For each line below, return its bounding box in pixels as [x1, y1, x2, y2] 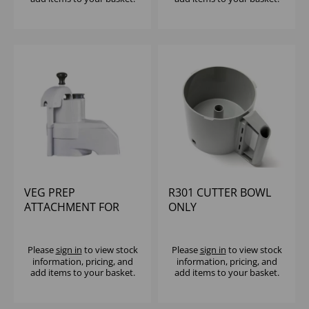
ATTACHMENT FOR [24, 199, 119, 215]
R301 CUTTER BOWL [168, 185, 271, 201]
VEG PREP [24, 185, 75, 201]
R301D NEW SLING [24, 214, 119, 230]
